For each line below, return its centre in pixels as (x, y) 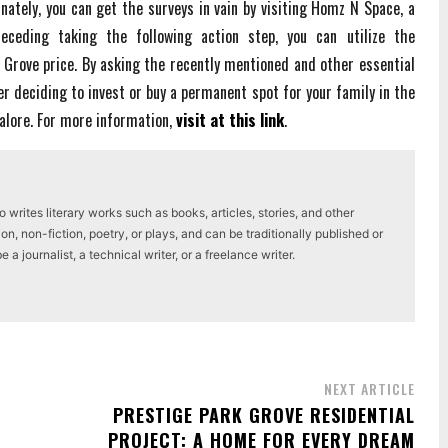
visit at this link (230, 119)
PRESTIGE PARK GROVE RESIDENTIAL (263, 414)
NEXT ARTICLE (369, 388)
